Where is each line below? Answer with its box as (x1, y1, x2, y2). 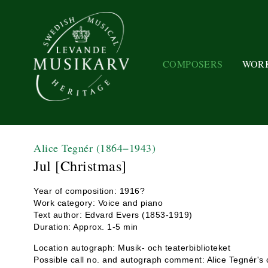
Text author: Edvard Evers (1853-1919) (33, 210, 193, 220)
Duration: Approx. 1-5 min (33, 222, 138, 232)
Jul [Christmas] (33, 156, 127, 175)
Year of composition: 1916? (33, 186, 145, 196)
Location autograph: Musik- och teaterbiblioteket (33, 243, 230, 252)
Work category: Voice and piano (33, 198, 163, 208)
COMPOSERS (163, 57, 223, 70)
